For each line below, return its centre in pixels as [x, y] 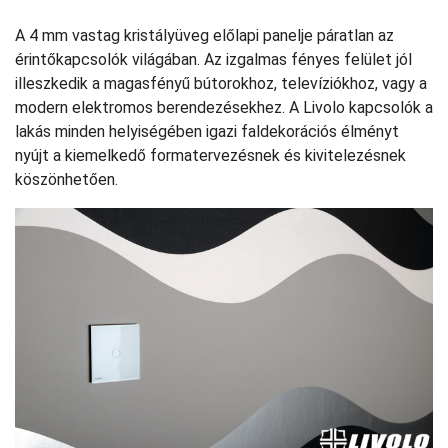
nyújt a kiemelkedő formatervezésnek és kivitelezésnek [210, 155]
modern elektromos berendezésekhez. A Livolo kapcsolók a [224, 107]
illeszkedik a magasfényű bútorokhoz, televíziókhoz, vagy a [221, 83]
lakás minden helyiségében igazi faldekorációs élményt [207, 131]
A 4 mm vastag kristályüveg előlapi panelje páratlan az [204, 35]
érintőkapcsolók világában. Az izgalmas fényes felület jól [213, 59]
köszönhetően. [66, 179]
